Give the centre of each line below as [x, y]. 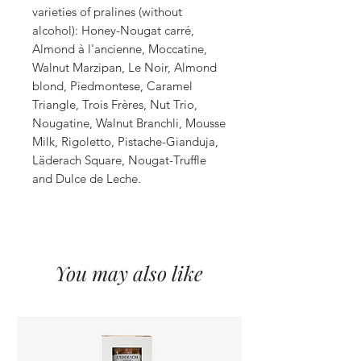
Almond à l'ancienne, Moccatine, [120, 49]
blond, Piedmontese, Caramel [112, 86]
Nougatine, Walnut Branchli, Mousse [129, 123]
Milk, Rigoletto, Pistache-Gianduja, [125, 142]
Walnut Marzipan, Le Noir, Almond [124, 68]
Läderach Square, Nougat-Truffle [119, 160]
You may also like [129, 273]
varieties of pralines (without [107, 12]
